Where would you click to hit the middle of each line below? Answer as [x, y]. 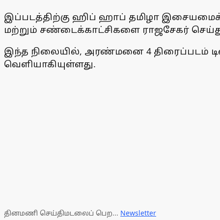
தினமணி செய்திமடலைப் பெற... [62, 213]
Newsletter [138, 213]
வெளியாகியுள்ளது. [50, 64]
